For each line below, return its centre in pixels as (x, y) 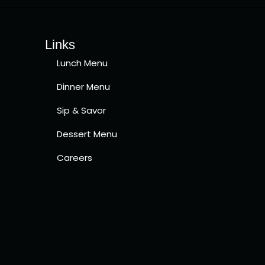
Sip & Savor (81, 110)
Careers (75, 157)
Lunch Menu (82, 63)
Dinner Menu (83, 86)
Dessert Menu (87, 134)
